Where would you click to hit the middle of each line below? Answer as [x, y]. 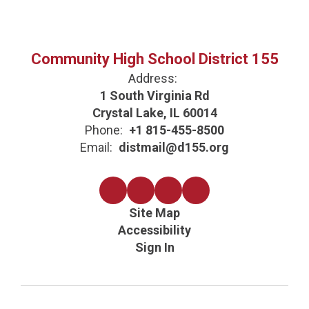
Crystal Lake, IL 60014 [154, 113]
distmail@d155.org [174, 148]
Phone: [104, 130]
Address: [153, 79]
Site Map [154, 213]
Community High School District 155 [154, 59]
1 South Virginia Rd [154, 96]
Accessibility [154, 230]
